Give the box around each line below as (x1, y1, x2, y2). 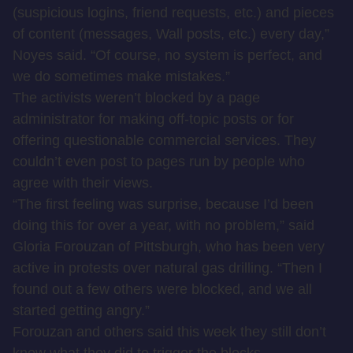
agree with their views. (13, 175, 153, 191)
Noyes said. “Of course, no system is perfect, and (13, 47, 322, 63)
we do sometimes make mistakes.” (13, 69, 230, 84)
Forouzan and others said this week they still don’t (13, 324, 326, 340)
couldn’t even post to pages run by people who (13, 154, 305, 169)
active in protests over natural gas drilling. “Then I (13, 260, 322, 276)
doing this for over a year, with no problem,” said (13, 217, 314, 233)
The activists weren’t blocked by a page (13, 90, 260, 106)
